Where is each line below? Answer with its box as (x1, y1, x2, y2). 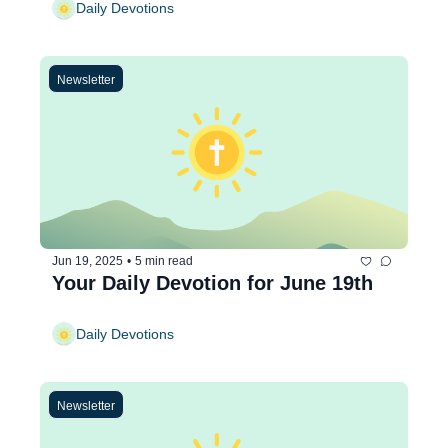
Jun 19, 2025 (52, 254, 123, 269)
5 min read (135, 254, 193, 269)
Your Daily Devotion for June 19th (52, 271, 373, 294)
